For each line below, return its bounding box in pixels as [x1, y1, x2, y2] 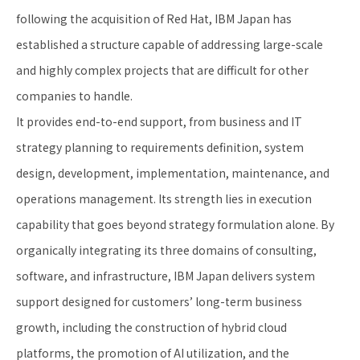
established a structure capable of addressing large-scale [16, 35, 323, 52]
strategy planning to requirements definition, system [16, 138, 304, 155]
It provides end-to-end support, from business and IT [16, 112, 302, 129]
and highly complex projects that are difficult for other [16, 61, 309, 78]
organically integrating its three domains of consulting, [16, 241, 317, 258]
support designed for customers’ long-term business [16, 292, 302, 309]
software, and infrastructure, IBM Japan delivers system [16, 267, 315, 284]
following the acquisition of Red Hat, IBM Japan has [16, 10, 292, 27]
